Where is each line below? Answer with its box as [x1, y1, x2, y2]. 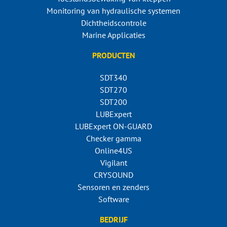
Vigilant [100, 157, 127, 168]
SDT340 [100, 72, 127, 83]
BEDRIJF [99, 214, 128, 224]
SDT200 [100, 96, 127, 107]
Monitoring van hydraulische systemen [47, 5, 180, 16]
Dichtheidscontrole [81, 17, 146, 28]
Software [98, 194, 129, 204]
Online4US [95, 145, 132, 156]
